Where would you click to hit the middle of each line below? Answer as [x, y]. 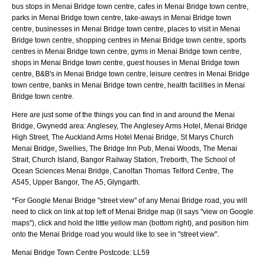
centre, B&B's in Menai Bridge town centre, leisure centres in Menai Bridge [131, 74]
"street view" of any [128, 200]
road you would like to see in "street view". [151, 234]
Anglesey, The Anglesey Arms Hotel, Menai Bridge [167, 126]
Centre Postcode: [104, 252]
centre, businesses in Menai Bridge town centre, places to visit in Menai [126, 29]
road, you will [225, 200]
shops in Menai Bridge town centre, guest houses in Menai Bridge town [126, 62]
